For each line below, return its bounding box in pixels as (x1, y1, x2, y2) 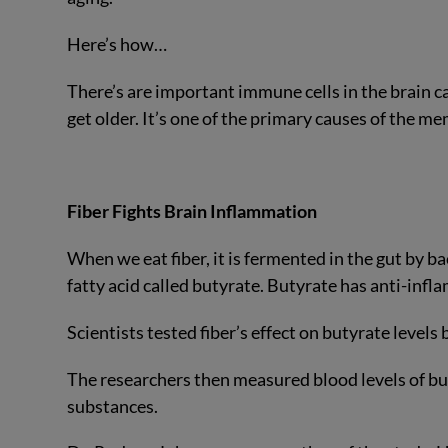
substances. (67, 394, 159, 417)
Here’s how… (67, 32, 168, 55)
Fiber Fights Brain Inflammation (67, 200, 318, 223)
